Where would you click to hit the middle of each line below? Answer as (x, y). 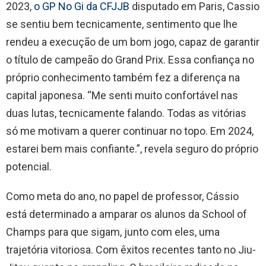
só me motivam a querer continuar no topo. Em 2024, (130, 131)
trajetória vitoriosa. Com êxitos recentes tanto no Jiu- (131, 250)
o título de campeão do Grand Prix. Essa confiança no (130, 60)
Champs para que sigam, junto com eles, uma (113, 232)
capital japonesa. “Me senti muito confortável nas (122, 96)
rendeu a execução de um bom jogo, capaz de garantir (133, 42)
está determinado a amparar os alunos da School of (126, 214)
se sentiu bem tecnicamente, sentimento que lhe (122, 24)
